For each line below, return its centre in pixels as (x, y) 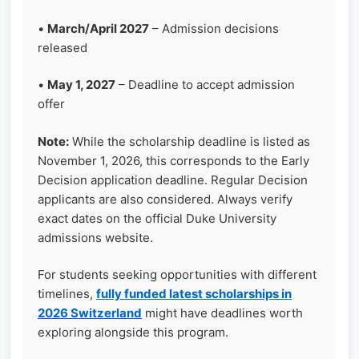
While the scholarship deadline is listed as (190, 141)
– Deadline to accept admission (205, 85)
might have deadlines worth (222, 313)
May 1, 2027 (81, 85)
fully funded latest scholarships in (194, 294)
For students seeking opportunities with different (177, 274)
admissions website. (95, 237)
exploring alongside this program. (133, 332)
